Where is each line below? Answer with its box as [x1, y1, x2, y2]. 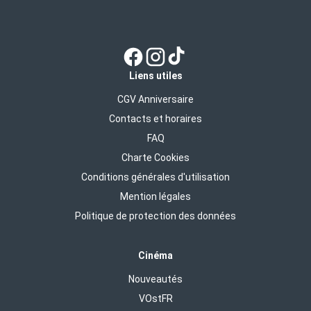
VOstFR [138, 292, 173, 304]
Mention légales [120, 190, 191, 202]
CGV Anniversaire [117, 93, 194, 105]
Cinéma [138, 249, 173, 261]
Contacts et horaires [109, 112, 202, 124]
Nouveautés [128, 273, 183, 285]
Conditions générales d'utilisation [81, 171, 230, 183]
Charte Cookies [121, 151, 190, 163]
